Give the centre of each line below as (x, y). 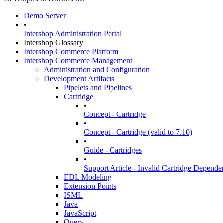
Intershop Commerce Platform (71, 52)
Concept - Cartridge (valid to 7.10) (138, 132)
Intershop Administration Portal (73, 34)
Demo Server (45, 16)
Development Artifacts (79, 78)
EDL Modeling (88, 177)
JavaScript (80, 213)
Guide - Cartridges (113, 150)
